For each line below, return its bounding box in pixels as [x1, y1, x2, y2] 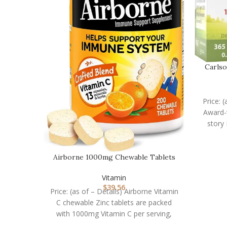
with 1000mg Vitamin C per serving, [56, 208, 172, 218]
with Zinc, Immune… [80, 162, 148, 171]
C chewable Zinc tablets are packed [56, 197, 172, 207]
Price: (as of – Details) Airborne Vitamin [50, 186, 178, 196]
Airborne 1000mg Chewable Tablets [53, 153, 175, 162]
